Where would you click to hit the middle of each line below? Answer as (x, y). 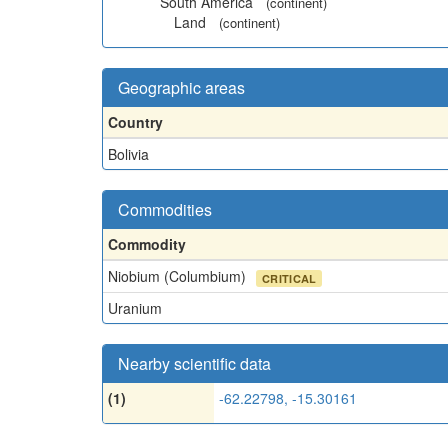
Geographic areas (181, 87)
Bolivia (128, 154)
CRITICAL (289, 278)
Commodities (165, 209)
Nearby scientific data (194, 363)
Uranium (135, 308)
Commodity (147, 244)
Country (135, 122)
